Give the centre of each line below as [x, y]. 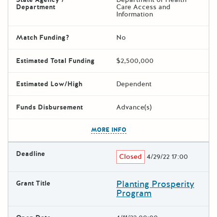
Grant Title [33, 183]
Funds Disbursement [49, 107]
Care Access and [143, 7]
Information [135, 14]
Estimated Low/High [49, 84]
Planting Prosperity [155, 184]
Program [134, 193]
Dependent [134, 84]
